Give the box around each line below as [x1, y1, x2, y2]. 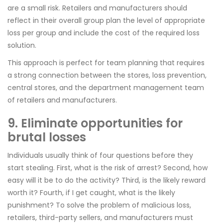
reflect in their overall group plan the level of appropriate [7, 15, 205, 25]
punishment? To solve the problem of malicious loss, [7, 200, 191, 210]
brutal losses [7, 129, 86, 145]
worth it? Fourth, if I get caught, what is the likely [7, 188, 175, 198]
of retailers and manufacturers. [7, 95, 117, 105]
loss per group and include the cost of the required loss [7, 28, 200, 38]
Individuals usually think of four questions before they [7, 150, 193, 160]
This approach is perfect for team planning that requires [7, 58, 205, 68]
